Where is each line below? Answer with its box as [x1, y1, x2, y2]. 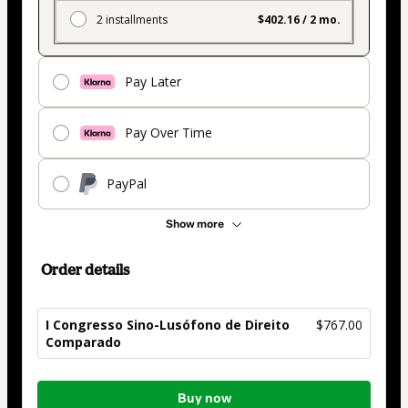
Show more [166, 217, 224, 230]
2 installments [97, 11, 168, 27]
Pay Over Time [125, 124, 212, 142]
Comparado [46, 332, 121, 351]
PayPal [107, 175, 147, 193]
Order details [41, 260, 129, 279]
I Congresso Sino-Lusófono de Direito [46, 315, 290, 333]
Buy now [177, 390, 231, 406]
